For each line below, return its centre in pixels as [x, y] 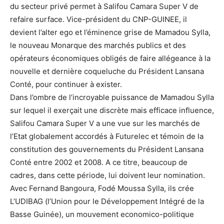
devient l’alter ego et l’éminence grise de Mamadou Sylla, [110, 32]
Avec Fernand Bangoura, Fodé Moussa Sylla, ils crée [102, 188]
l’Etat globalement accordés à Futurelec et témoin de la [107, 136]
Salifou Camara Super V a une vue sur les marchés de [105, 123]
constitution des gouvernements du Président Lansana [107, 149]
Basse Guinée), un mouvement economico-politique [102, 214]
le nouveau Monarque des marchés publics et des [98, 45]
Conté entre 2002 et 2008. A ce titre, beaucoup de [99, 162]
